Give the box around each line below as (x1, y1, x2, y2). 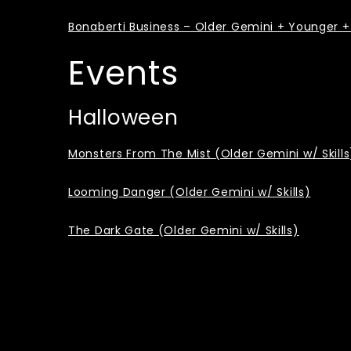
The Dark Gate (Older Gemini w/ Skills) (68, 223, 299, 238)
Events (68, 50, 179, 96)
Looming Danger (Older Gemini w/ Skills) (68, 184, 311, 200)
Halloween (68, 103, 179, 132)
